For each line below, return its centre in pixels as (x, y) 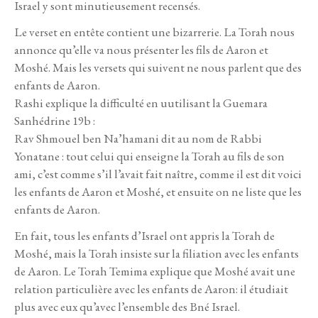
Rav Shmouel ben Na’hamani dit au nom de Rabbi (138, 138)
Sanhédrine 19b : (56, 120)
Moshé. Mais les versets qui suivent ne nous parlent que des (158, 67)
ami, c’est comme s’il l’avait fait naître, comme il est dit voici (158, 174)
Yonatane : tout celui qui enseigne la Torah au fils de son (149, 156)
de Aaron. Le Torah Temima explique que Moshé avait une (155, 271)
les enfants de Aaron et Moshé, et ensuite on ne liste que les (158, 191)
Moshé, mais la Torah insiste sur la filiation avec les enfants (157, 253)
